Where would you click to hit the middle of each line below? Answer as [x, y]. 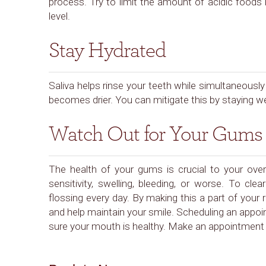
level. [59, 16]
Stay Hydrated [107, 50]
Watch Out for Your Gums [156, 134]
